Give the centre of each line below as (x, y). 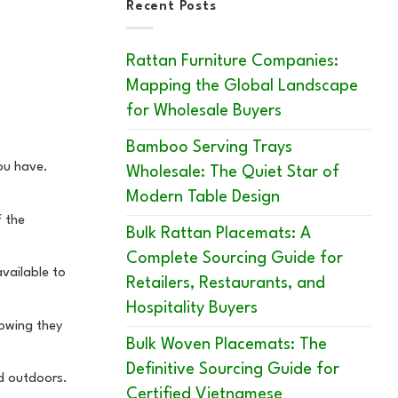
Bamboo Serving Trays (209, 148)
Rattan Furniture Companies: (232, 62)
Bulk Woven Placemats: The (227, 345)
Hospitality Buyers (192, 309)
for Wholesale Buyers (204, 111)
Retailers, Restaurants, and (226, 284)
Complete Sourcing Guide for (235, 259)
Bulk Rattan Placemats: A (219, 234)
